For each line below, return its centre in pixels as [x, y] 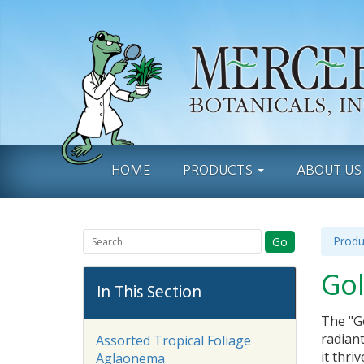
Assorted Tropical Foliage [173, 340]
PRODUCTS [219, 171]
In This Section [149, 293]
